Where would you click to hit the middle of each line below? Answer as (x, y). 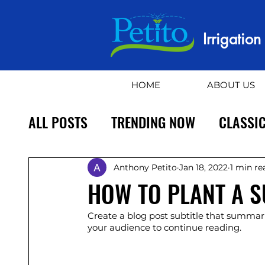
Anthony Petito (145, 167)
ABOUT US (231, 85)
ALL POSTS (58, 122)
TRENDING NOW (153, 122)
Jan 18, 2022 (203, 167)
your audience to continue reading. (164, 227)
